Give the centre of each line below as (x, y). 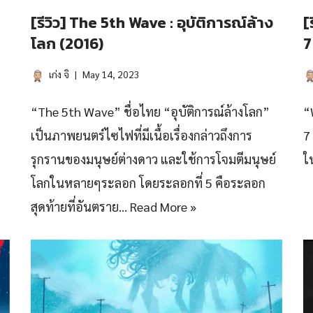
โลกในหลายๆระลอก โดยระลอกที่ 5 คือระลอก (148, 183)
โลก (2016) (67, 44)
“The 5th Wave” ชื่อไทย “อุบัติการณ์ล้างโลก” (150, 111)
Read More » (163, 206)
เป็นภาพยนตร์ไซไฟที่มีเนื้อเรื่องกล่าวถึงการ (141, 135)
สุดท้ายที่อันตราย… (80, 206)
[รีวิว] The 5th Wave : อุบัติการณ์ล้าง (152, 23)
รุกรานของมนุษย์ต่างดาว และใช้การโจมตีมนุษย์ (153, 159)
